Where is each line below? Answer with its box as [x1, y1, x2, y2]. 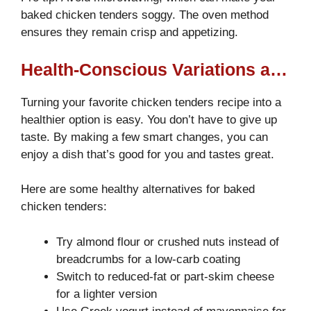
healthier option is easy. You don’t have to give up [21, 112, 277, 126]
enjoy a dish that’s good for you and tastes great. [21, 147, 274, 161]
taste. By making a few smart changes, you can [21, 130, 268, 144]
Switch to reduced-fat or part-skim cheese [56, 269, 274, 283]
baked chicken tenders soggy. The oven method [21, 8, 269, 22]
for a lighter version [56, 287, 157, 301]
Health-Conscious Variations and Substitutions [270, 59, 287, 79]
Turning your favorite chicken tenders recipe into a [21, 95, 281, 109]
